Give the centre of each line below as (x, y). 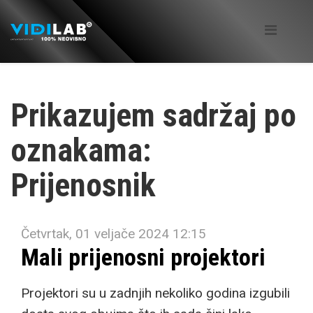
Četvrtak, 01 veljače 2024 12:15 (114, 234)
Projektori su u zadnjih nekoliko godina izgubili (155, 293)
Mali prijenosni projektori (143, 257)
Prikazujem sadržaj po (153, 115)
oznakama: (81, 150)
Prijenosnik (83, 185)
